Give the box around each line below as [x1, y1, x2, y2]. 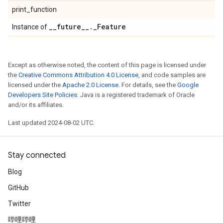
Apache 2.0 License [62, 81, 118, 89]
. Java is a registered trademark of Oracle [77, 91, 195, 99]
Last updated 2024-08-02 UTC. [8, 119, 95, 126]
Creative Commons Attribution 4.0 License [18, 71, 138, 79]
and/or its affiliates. [8, 101, 64, 109]
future [57, 22, 81, 31]
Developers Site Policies [8, 91, 77, 99]
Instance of [12, 23, 49, 31]
